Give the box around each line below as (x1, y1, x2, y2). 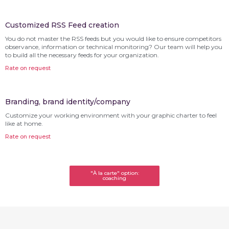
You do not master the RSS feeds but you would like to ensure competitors (5, 35, 221, 43)
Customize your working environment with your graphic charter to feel (5, 111, 217, 120)
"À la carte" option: (90, 170, 139, 177)
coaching (103, 175, 126, 182)
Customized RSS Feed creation (5, 20, 119, 30)
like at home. (5, 120, 43, 128)
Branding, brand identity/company (5, 97, 130, 107)
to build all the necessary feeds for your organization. (5, 51, 159, 59)
